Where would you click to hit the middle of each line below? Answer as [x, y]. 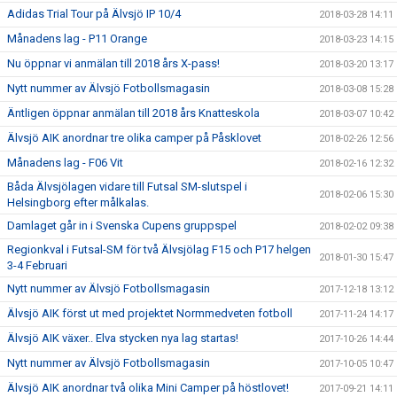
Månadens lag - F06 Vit [65, 163]
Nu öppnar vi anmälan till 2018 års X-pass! [113, 63]
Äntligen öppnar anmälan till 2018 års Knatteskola [133, 113]
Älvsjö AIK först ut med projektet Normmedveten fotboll [150, 313]
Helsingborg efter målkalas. [78, 202]
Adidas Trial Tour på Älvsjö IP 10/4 [94, 14]
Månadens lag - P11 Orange [77, 39]
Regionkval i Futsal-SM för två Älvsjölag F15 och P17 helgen [159, 249]
